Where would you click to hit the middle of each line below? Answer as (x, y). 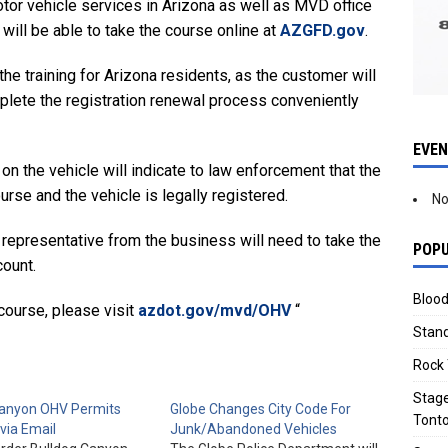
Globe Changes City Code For (260, 408)
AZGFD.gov (322, 30)
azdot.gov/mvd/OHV (214, 310)
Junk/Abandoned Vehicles (253, 428)
